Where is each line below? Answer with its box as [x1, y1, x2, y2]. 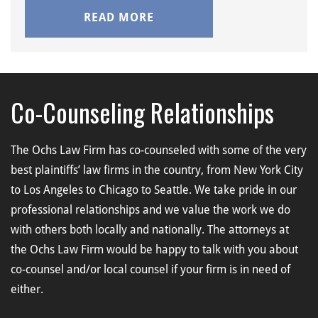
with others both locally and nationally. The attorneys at [11, 222, 289, 236]
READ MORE [83, 10, 154, 24]
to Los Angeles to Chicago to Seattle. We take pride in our [11, 182, 297, 197]
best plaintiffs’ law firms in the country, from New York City [11, 163, 303, 177]
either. [11, 282, 43, 296]
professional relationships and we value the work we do [11, 202, 290, 216]
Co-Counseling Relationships [11, 92, 274, 131]
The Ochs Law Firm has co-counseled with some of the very [11, 143, 307, 157]
